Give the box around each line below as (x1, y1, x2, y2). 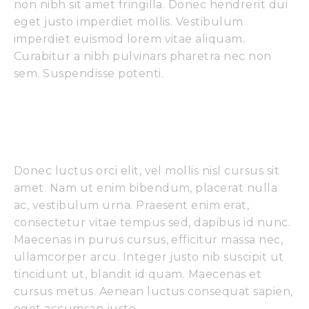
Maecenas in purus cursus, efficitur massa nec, (14, 232, 283, 246)
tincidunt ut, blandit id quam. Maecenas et (14, 267, 262, 281)
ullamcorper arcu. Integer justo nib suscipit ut (14, 250, 284, 263)
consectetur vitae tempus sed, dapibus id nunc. (14, 215, 291, 229)
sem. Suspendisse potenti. (14, 66, 163, 80)
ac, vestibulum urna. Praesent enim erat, (14, 198, 250, 212)
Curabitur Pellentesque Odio (14, 108, 283, 129)
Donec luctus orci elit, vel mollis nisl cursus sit (14, 163, 280, 177)
